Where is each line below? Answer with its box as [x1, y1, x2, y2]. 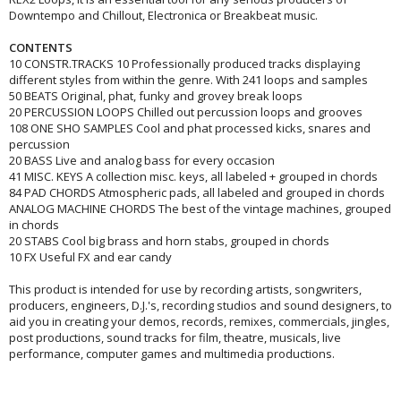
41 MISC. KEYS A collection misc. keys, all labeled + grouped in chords [9, 167, 378, 184]
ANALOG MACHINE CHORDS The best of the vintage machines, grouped [9, 200, 391, 217]
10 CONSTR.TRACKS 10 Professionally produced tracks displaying [9, 55, 360, 72]
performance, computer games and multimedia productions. [9, 345, 335, 362]
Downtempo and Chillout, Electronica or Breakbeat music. [9, 6, 318, 23]
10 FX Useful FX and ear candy [9, 248, 172, 265]
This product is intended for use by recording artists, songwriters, [9, 280, 362, 297]
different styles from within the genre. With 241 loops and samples [9, 71, 368, 88]
